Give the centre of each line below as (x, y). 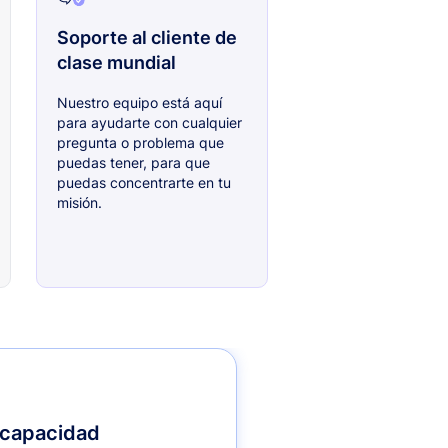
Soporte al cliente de (146, 38)
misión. (79, 203)
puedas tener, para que (133, 163)
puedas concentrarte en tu (143, 183)
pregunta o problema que (140, 143)
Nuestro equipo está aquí (139, 103)
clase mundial (116, 63)
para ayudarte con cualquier (149, 123)
